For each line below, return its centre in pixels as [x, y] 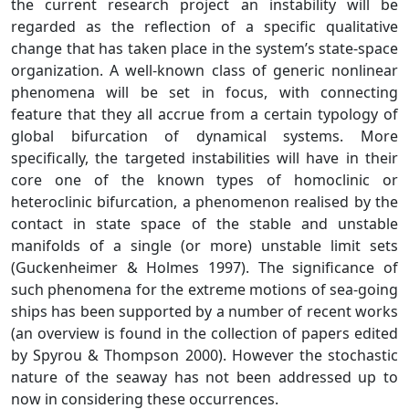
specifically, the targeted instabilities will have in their [204, 157]
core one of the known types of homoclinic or [204, 179]
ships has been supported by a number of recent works [204, 311]
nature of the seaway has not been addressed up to [204, 377]
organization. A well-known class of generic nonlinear [204, 70]
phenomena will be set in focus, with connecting [204, 92]
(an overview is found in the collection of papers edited [204, 333]
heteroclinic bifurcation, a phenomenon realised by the [204, 201]
